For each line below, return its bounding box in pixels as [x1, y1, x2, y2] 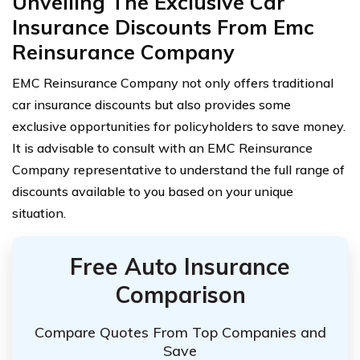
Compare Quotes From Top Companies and [34, 322, 326, 342]
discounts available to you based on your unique [12, 182, 293, 199]
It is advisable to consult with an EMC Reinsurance [12, 139, 313, 156]
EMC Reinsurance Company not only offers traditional [12, 74, 333, 91]
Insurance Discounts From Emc [12, 14, 314, 39]
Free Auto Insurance [70, 252, 290, 280]
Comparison [114, 280, 246, 309]
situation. [12, 204, 66, 221]
